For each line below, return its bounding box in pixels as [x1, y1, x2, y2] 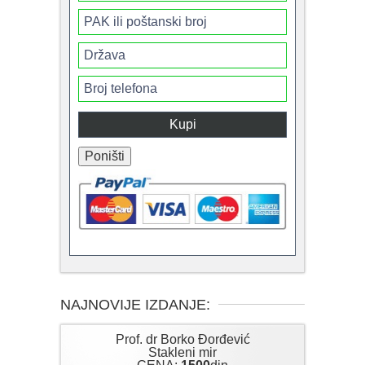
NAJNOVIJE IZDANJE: [60, 297, 210, 314]
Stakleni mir [148, 345, 217, 360]
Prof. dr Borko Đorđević [115, 332, 250, 347]
